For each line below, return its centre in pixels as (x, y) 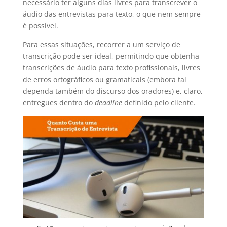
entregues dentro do (59, 103)
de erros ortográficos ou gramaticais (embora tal (104, 79)
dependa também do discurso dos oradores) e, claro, (112, 91)
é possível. (40, 26)
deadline (108, 103)
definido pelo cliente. (159, 103)
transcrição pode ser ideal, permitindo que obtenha (111, 56)
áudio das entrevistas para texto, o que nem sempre (111, 14)
